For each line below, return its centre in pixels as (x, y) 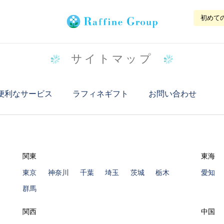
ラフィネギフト (100, 93)
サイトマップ (112, 59)
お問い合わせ (172, 93)
